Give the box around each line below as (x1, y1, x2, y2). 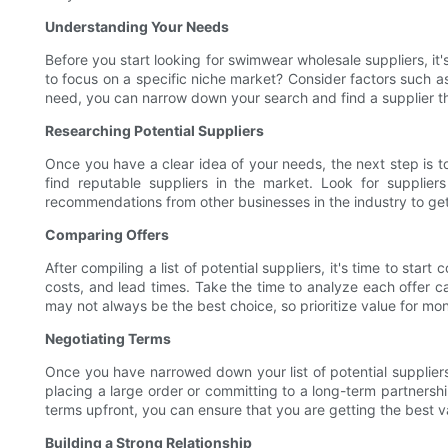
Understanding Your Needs (45, 18, 229, 36)
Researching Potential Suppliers (45, 122, 264, 140)
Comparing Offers (45, 226, 169, 244)
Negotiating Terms (45, 330, 171, 348)
